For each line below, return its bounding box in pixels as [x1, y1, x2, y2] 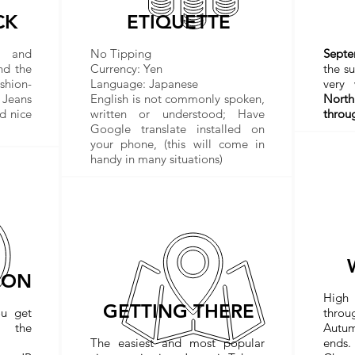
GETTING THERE [103, 300, 254, 323]
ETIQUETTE [127, 10, 231, 33]
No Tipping [90, 46, 151, 61]
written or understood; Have [90, 106, 265, 121]
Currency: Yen [90, 61, 162, 76]
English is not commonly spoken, [90, 91, 265, 106]
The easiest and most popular [90, 335, 265, 350]
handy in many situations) [90, 151, 223, 166]
